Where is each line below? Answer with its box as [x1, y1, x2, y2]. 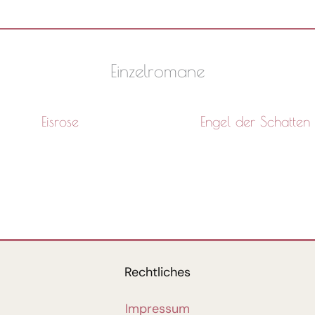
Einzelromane [110, 60, 205, 81]
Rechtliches [124, 264, 191, 281]
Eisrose [41, 113, 79, 130]
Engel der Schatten [200, 113, 310, 130]
